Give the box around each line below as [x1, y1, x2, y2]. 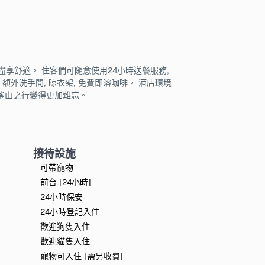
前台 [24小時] [40, 176, 91, 188]
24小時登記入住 [40, 205, 99, 218]
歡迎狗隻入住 [40, 220, 90, 232]
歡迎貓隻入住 [40, 235, 90, 247]
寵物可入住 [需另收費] [40, 250, 123, 262]
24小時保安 [40, 190, 83, 203]
